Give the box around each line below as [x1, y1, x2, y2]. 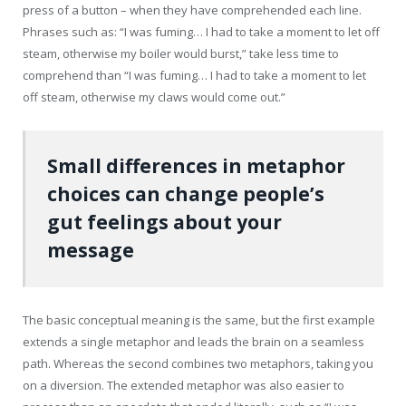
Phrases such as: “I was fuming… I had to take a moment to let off [23, 24, 380, 41]
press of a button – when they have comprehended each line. [23, 2, 362, 19]
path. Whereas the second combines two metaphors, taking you [23, 354, 373, 372]
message [47, 237, 135, 263]
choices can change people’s [47, 180, 325, 207]
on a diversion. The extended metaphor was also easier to [23, 376, 344, 393]
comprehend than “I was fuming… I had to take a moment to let [23, 67, 366, 84]
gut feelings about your [47, 208, 283, 235]
